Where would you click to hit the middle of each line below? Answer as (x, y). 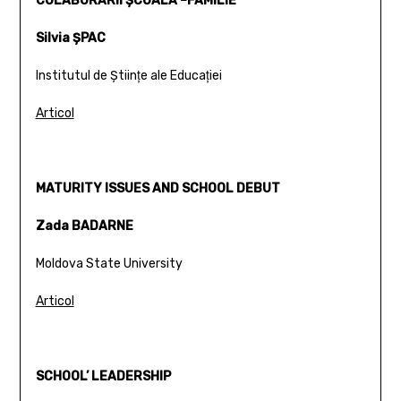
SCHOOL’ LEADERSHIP (103, 376)
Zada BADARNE (84, 226)
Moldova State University (109, 263)
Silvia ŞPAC (70, 38)
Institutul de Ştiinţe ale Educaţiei (128, 75)
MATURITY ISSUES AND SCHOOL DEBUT (158, 188)
